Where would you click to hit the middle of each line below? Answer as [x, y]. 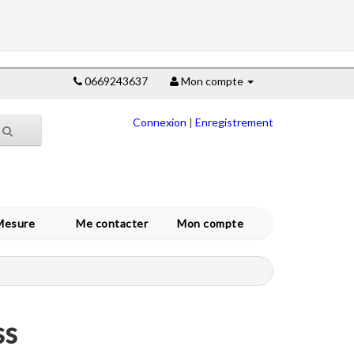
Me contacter [115, 223]
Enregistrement [234, 122]
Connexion [160, 122]
